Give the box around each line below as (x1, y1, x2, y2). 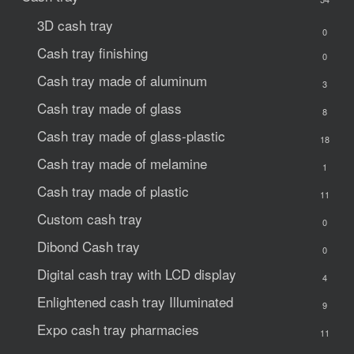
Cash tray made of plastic (36, 181, 189, 201)
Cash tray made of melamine (36, 153, 207, 174)
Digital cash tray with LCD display (36, 264, 236, 284)
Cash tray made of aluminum (36, 70, 207, 91)
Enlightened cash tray (36, 292, 169, 312)
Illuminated (168, 292, 233, 312)
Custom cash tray (36, 209, 142, 229)
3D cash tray (36, 15, 113, 36)
